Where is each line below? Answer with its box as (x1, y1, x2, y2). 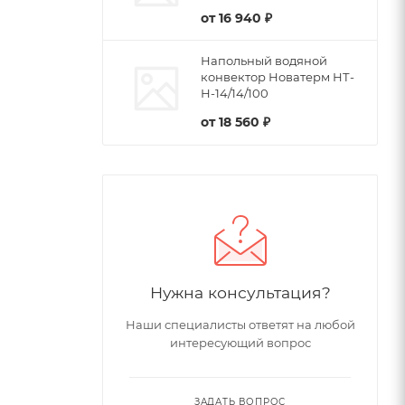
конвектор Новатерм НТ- (201, 70, 354, 85)
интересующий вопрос (169, 335, 311, 351)
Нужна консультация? (149, 283, 331, 303)
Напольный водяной (201, 53, 327, 69)
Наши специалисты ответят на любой (125, 317, 355, 333)
